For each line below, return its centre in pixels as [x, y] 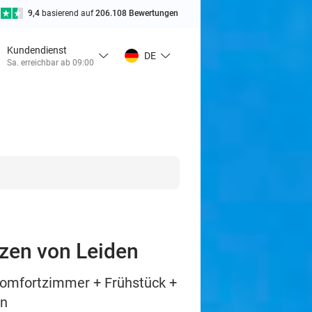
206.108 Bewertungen [137, 13]
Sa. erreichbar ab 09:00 [50, 62]
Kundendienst [37, 50]
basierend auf [69, 13]
